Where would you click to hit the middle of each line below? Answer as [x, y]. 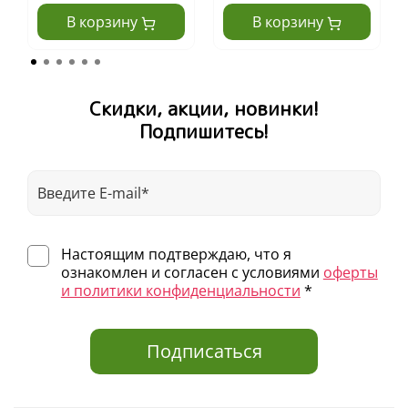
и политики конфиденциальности [180, 291]
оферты [350, 273]
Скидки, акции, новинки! [204, 109]
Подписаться [204, 352]
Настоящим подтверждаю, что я [176, 255]
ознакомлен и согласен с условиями [192, 273]
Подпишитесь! [204, 132]
